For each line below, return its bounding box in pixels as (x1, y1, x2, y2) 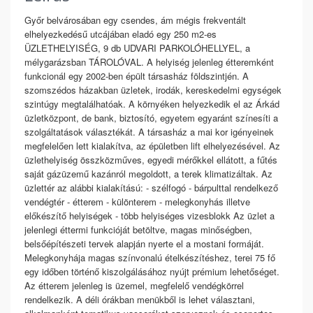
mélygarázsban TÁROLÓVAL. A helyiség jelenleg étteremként (24, 55, 274, 68)
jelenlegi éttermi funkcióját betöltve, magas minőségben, (24, 223, 252, 236)
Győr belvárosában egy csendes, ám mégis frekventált (24, 13, 246, 27)
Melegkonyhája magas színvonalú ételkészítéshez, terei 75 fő (24, 251, 275, 264)
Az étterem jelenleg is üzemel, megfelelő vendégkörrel (24, 279, 244, 292)
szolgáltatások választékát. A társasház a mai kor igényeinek (24, 125, 274, 138)
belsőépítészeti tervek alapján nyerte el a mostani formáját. (24, 237, 264, 250)
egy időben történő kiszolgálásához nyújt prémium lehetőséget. (24, 265, 279, 278)
